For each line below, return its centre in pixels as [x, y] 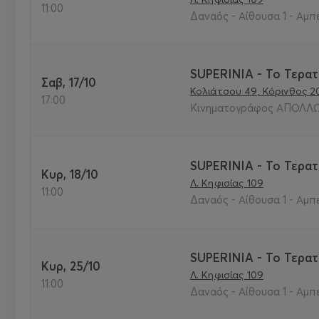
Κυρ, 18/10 [74, 174]
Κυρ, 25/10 [75, 266]
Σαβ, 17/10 [73, 82]
